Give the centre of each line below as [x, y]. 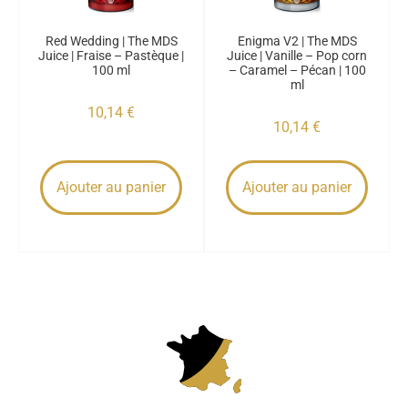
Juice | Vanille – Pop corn [297, 56]
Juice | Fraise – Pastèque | [111, 56]
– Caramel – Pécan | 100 [297, 70]
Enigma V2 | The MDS [297, 41]
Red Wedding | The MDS [111, 41]
